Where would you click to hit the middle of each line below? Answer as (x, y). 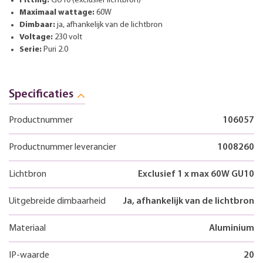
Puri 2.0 (55, 49)
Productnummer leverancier (63, 147)
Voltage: (36, 37)
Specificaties (41, 94)
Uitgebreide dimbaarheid (57, 201)
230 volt (68, 37)
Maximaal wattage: (57, 12)
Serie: (31, 49)
